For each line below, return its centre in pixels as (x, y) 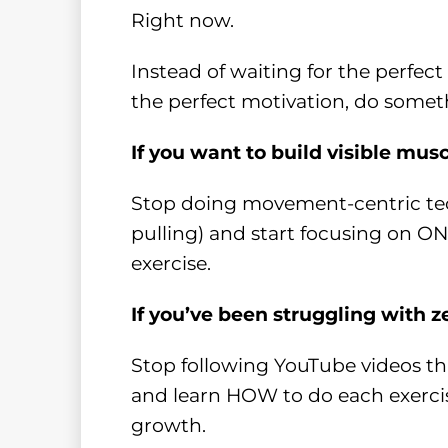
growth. (168, 425)
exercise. (170, 264)
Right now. (182, 21)
